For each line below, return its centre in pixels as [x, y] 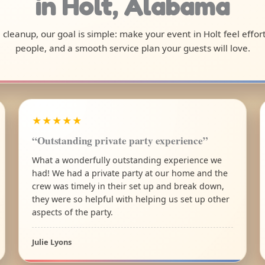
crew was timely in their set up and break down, [128, 186]
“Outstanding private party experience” [120, 140]
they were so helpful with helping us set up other [131, 199]
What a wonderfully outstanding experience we [127, 160]
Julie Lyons [52, 242]
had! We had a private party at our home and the [130, 173]
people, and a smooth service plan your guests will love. [132, 48]
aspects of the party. [73, 212]
